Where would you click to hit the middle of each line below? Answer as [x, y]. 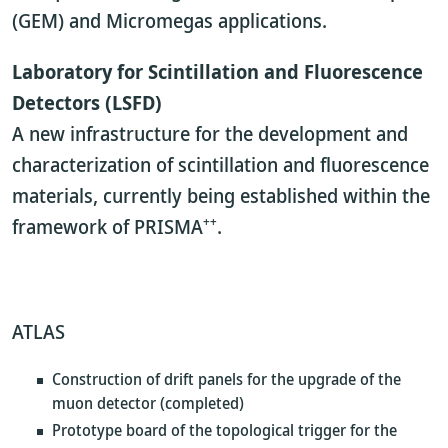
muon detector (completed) [148, 403]
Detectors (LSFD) [87, 102]
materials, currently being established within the [221, 195]
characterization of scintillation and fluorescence [220, 164]
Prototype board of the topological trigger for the [224, 430]
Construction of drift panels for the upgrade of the [226, 379]
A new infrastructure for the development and [210, 133]
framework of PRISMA [107, 226]
